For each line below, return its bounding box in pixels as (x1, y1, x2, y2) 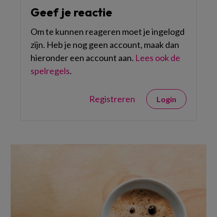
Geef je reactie (31, 5, 112, 19)
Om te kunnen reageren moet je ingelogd (31, 26, 185, 37)
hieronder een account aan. (31, 52, 135, 63)
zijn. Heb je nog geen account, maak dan (31, 39, 179, 50)
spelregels (31, 65, 70, 76)
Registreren (89, 93, 135, 104)
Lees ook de (135, 52, 180, 63)
